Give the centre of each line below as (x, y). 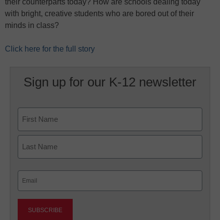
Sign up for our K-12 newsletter (110, 82)
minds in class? (32, 25)
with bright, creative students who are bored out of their (99, 14)
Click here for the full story (50, 49)
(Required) (33, 188)
